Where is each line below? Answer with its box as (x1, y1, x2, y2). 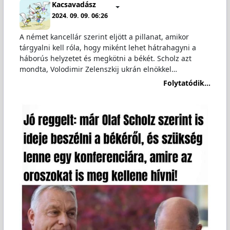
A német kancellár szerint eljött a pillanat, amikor (19, 32, 189, 42)
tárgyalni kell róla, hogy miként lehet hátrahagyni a (19, 43, 196, 53)
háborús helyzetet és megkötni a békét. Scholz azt (19, 53, 191, 64)
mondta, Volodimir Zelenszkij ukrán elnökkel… (19, 64, 177, 74)
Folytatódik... (163, 78, 211, 88)
